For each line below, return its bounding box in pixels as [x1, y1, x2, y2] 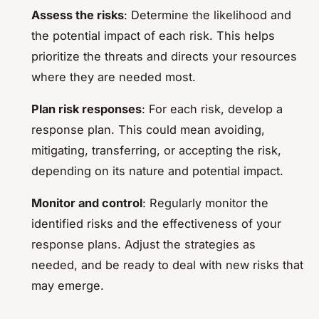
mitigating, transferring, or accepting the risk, [31, 142, 281, 157]
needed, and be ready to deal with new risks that [31, 257, 303, 272]
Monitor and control [31, 195, 142, 210]
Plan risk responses [31, 101, 142, 116]
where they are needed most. [31, 69, 196, 84]
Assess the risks [31, 7, 124, 22]
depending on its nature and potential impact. [31, 163, 283, 178]
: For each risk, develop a [142, 101, 283, 116]
